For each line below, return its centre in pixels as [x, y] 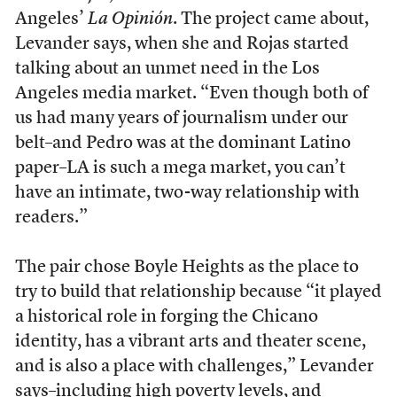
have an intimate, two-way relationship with [187, 193]
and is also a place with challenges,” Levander [194, 367]
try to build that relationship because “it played [198, 292]
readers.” [51, 218]
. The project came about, [270, 19]
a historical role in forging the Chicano [166, 317]
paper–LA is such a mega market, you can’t [180, 168]
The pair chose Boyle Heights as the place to [187, 268]
